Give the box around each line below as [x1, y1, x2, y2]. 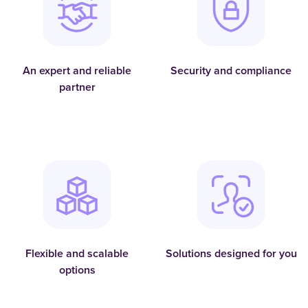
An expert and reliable [23, 62, 131, 78]
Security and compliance [170, 62, 291, 78]
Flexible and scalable [25, 245, 129, 261]
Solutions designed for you [165, 245, 297, 261]
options [58, 261, 96, 278]
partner [58, 78, 96, 95]
